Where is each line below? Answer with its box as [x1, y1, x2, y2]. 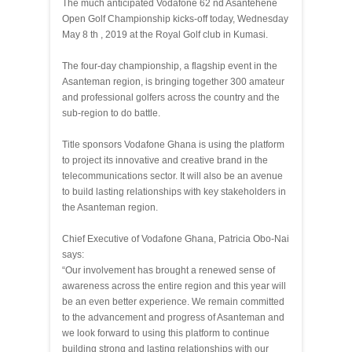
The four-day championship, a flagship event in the [62, 60, 277, 71]
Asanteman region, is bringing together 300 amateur [62, 76, 284, 87]
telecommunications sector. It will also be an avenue [62, 170, 283, 181]
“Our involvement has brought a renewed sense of [62, 265, 275, 276]
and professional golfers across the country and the [62, 92, 280, 103]
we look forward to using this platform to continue [62, 328, 269, 339]
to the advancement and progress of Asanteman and [62, 312, 284, 323]
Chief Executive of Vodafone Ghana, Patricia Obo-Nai [62, 233, 289, 244]
